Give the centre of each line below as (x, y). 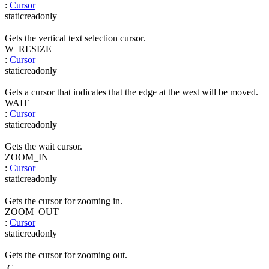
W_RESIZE (28, 49)
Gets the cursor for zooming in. (64, 201)
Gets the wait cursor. (44, 147)
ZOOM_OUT (32, 211)
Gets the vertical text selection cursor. (75, 38)
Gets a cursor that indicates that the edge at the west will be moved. (131, 92)
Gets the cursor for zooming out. (66, 255)
